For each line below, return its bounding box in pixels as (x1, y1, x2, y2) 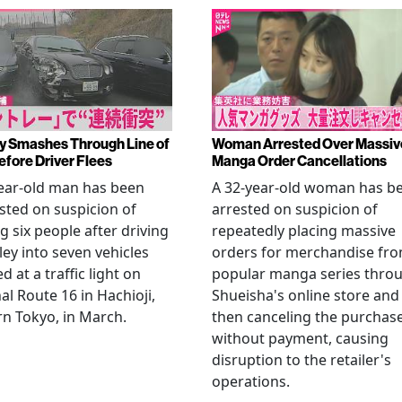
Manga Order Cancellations (212, 151, 387, 170)
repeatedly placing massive (212, 220, 396, 240)
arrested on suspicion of (212, 198, 378, 219)
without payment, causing (212, 328, 389, 348)
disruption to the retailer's (212, 349, 391, 370)
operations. (212, 371, 290, 391)
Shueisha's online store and (212, 284, 399, 305)
